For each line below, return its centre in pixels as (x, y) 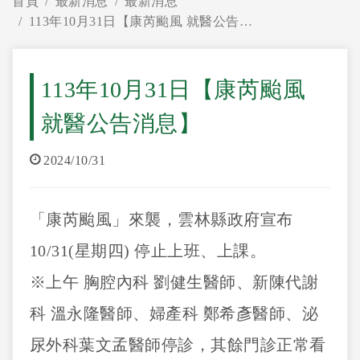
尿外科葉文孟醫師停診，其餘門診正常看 (178, 345)
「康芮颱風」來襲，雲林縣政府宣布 (161, 219)
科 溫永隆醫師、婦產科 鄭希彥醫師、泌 (174, 313)
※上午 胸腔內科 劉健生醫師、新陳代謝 (174, 282)
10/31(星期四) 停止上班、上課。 (148, 251)
